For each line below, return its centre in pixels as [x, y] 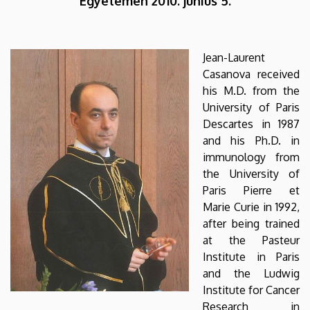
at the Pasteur [251, 240]
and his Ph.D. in [251, 140]
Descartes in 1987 [251, 124]
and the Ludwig [251, 273]
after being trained [251, 223]
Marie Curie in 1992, [251, 207]
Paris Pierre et [251, 190]
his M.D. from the [251, 90]
